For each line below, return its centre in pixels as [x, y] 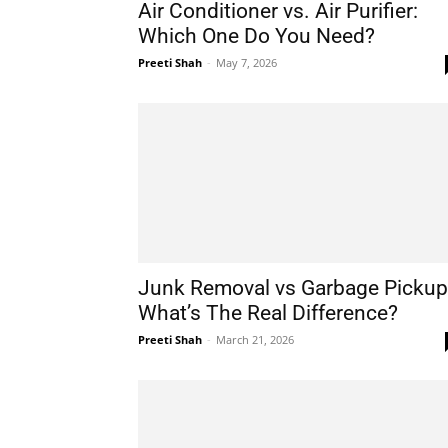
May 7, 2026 [246, 62]
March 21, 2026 [255, 339]
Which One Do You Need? [256, 36]
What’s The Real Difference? [268, 313]
